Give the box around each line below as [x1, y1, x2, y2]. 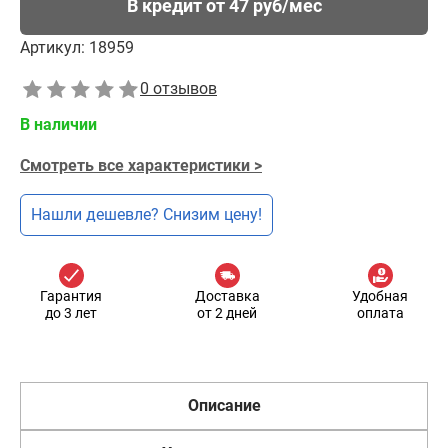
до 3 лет [45, 305, 97, 321]
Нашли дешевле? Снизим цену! [31, 205, 262, 224]
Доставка [194, 288, 260, 304]
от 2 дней [197, 305, 257, 321]
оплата [356, 305, 404, 321]
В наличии [20, 115, 97, 134]
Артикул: [20, 38, 85, 57]
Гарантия [40, 288, 102, 304]
